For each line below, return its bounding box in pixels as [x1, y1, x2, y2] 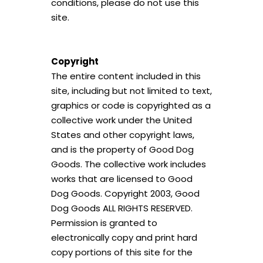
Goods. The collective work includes [50, 158, 206, 170]
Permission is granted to [50, 217, 157, 229]
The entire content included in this [50, 70, 201, 82]
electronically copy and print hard [50, 231, 197, 244]
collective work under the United [50, 114, 192, 126]
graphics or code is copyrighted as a [50, 99, 211, 112]
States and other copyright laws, [50, 129, 194, 141]
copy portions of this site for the [50, 246, 193, 258]
